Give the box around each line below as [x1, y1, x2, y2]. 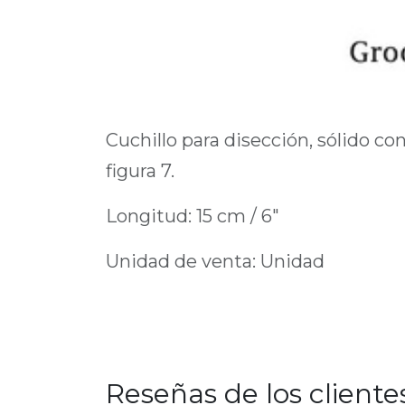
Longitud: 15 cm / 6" [106, 204, 279, 227]
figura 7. [106, 159, 174, 182]
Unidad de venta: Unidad [106, 250, 325, 272]
